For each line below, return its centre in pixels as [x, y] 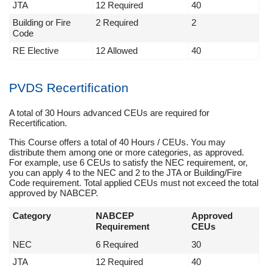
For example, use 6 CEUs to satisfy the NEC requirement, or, [128, 163]
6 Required [117, 245]
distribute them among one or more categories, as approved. [127, 153]
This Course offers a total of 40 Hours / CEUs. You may [117, 142]
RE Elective [36, 50]
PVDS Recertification [69, 87]
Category [32, 216]
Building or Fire [42, 22]
